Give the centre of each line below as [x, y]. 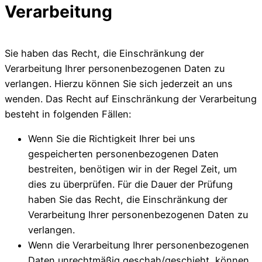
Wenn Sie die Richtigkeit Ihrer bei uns [112, 138]
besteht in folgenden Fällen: [68, 114]
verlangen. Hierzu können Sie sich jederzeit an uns [119, 83]
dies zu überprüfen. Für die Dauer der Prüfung [130, 184]
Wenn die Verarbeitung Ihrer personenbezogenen [139, 245]
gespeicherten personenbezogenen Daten [123, 154]
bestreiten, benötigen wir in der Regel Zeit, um [132, 169]
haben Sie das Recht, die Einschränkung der [128, 199]
